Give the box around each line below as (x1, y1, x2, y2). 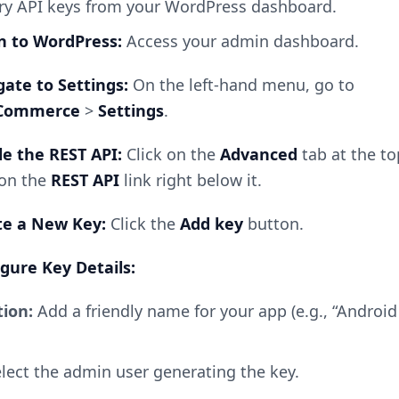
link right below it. (118, 168, 262, 191)
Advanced (219, 142, 297, 165)
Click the (105, 212, 180, 234)
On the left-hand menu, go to (127, 73, 354, 95)
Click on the (121, 142, 220, 165)
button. (242, 212, 304, 234)
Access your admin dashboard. (121, 29, 359, 52)
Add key (179, 212, 243, 234)
